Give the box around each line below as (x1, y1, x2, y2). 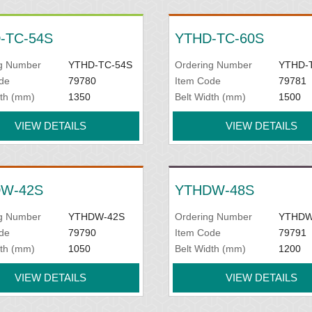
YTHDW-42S (68, 211, 125, 222)
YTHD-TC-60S (174, 31, 264, 46)
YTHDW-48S (174, 182, 254, 198)
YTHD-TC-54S (68, 59, 132, 70)
